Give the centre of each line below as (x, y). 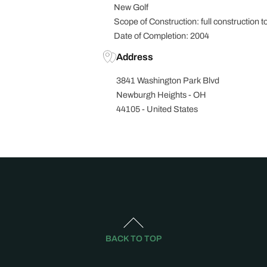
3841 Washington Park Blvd (168, 80)
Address (135, 57)
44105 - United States (157, 109)
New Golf (131, 7)
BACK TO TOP (133, 239)
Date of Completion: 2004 (161, 36)
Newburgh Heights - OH (162, 95)
